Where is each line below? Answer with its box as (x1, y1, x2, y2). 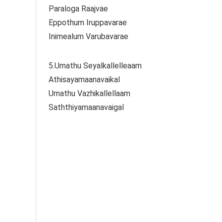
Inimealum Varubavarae (49, 31, 128, 41)
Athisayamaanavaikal (49, 74, 120, 84)
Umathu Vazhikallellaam (49, 88, 130, 98)
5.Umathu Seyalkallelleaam (49, 60, 142, 70)
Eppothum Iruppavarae (49, 17, 127, 27)
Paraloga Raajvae (49, 3, 108, 13)
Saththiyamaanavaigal (49, 102, 124, 112)
